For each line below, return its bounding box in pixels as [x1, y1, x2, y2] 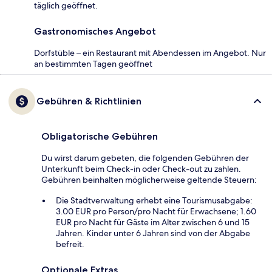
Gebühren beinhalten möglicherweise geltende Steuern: [41, 174, 257, 186]
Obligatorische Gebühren [41, 131, 158, 143]
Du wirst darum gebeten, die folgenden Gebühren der [41, 152, 249, 164]
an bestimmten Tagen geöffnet [34, 58, 152, 70]
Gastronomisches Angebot [34, 25, 156, 38]
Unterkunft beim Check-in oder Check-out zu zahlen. [41, 163, 241, 175]
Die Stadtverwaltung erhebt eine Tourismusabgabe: [56, 195, 253, 206]
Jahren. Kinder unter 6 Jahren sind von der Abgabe [56, 228, 250, 239]
